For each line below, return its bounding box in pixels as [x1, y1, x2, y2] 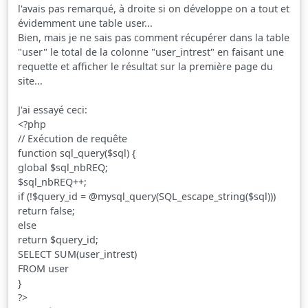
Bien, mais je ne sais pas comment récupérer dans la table [18, 30, 290, 44]
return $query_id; [18, 232, 99, 246]
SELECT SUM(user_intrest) [18, 247, 137, 261]
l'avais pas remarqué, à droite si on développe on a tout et [18, 1, 290, 15]
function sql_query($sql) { [18, 146, 136, 159]
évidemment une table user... [18, 16, 153, 30]
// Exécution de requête [18, 131, 128, 145]
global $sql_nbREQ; [18, 160, 109, 174]
